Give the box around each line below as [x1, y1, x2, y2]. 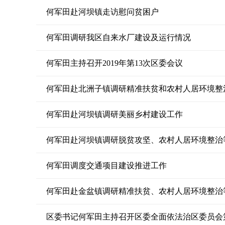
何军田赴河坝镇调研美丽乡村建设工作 [46, 110, 183, 119]
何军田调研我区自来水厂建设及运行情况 [46, 33, 191, 42]
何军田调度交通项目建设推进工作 [46, 161, 167, 170]
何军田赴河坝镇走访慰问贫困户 [46, 8, 159, 16]
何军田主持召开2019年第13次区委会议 [46, 59, 183, 67]
